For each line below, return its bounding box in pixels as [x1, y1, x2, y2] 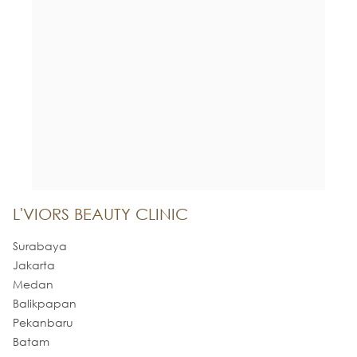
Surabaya [13, 238, 67, 254]
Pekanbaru [13, 315, 73, 331]
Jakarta [13, 257, 55, 273]
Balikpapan [13, 296, 76, 312]
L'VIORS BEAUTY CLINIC [13, 205, 188, 224]
